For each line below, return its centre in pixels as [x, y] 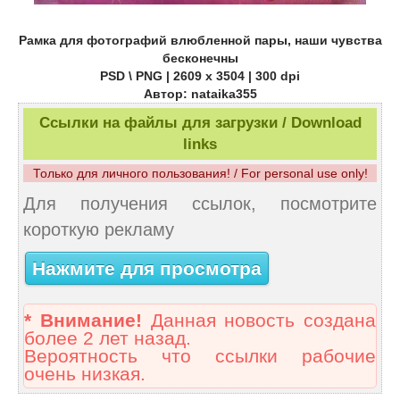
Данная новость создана [258, 321]
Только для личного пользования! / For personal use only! [200, 174]
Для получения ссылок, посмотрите [200, 204]
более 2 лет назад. [108, 339]
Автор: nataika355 [200, 94]
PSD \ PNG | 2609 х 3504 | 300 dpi [200, 76]
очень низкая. [85, 375]
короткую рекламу [99, 230]
